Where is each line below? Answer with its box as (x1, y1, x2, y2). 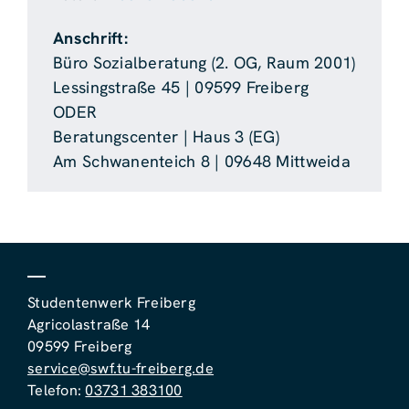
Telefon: (26, 381, 86, 401)
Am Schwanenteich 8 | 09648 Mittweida (53, 150, 351, 172)
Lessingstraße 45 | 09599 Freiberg (53, 76, 309, 98)
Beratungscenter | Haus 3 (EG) (53, 125, 280, 147)
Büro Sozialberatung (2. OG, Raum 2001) (53, 51, 356, 73)
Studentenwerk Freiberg (26, 293, 195, 313)
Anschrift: (53, 26, 128, 48)
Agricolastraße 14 (26, 315, 151, 335)
